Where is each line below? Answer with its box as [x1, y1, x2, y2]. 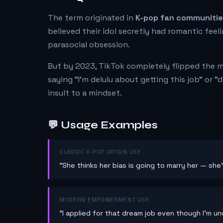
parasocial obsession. [48, 39, 130, 50]
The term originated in [48, 12, 135, 23]
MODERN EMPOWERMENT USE [59, 196, 150, 203]
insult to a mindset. [48, 88, 122, 98]
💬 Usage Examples [48, 119, 158, 131]
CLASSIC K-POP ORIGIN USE [59, 148, 141, 155]
